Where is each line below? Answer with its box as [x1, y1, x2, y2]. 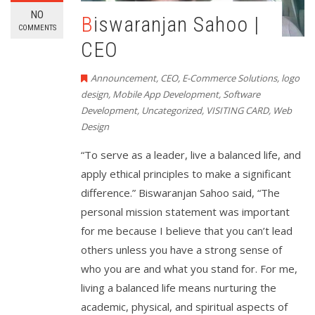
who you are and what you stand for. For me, [81, 262, 297, 276]
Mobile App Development [112, 88, 219, 101]
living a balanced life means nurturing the [81, 281, 276, 295]
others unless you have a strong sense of [81, 243, 282, 257]
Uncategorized [141, 104, 202, 117]
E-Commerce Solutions [182, 72, 277, 85]
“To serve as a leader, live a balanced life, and [81, 148, 301, 162]
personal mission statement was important [81, 205, 290, 219]
